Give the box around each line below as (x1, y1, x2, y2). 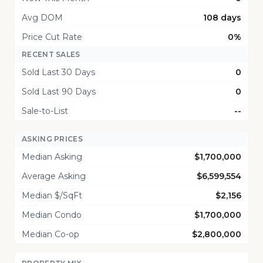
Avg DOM (22, 12, 63, 23)
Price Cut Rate (22, 32, 82, 42)
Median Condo (22, 210, 82, 220)
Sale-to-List (22, 106, 68, 116)
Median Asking (22, 151, 82, 162)
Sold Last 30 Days (22, 67, 95, 77)
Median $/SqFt (22, 190, 82, 201)
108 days (203, 12, 241, 23)
